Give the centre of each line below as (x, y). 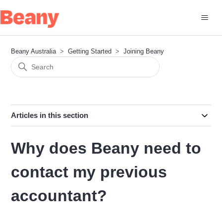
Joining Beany (144, 51)
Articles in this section (50, 115)
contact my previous (89, 172)
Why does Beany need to (106, 148)
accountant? (59, 196)
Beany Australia (34, 51)
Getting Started (90, 51)
